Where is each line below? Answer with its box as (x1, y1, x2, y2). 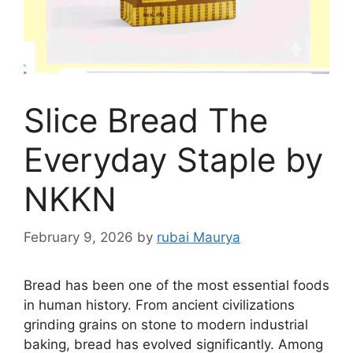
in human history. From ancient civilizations (24, 297, 295, 314)
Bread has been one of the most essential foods (24, 277, 329, 294)
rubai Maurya (157, 229, 240, 246)
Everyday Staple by (24, 139, 323, 180)
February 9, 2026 (24, 229, 133, 246)
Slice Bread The (24, 99, 268, 140)
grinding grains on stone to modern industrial (24, 317, 308, 333)
